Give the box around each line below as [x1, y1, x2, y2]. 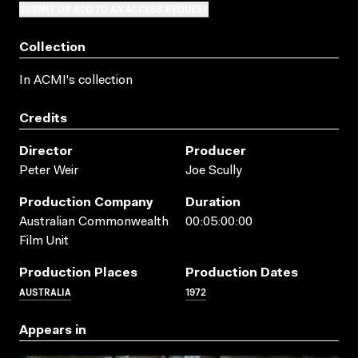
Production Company [19, 196, 153, 209]
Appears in [19, 324, 86, 337]
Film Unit [19, 234, 69, 248]
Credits [19, 112, 67, 125]
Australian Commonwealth [19, 215, 169, 229]
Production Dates [185, 266, 298, 280]
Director [19, 145, 73, 158]
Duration [185, 196, 241, 209]
